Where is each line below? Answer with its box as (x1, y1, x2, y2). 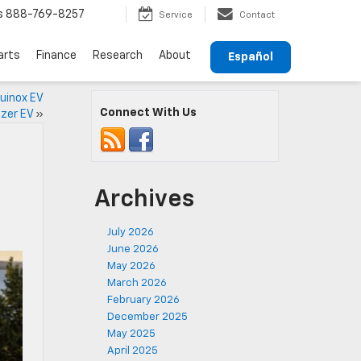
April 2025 (107, 346, 158, 356)
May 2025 (107, 329, 156, 339)
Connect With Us (100, 107, 197, 118)
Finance (36, 49, 77, 61)
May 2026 (107, 261, 156, 272)
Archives (94, 188, 194, 212)
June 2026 (107, 244, 159, 255)
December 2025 (107, 312, 188, 322)
